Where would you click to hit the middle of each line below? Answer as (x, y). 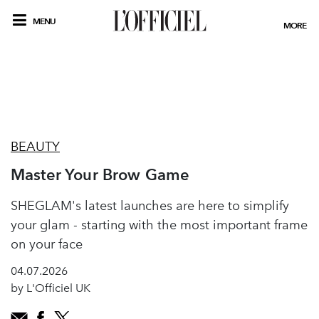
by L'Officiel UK (51, 288)
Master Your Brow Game (100, 174)
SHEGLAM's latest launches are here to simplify (150, 206)
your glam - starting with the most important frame (159, 225)
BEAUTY (35, 147)
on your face (47, 244)
